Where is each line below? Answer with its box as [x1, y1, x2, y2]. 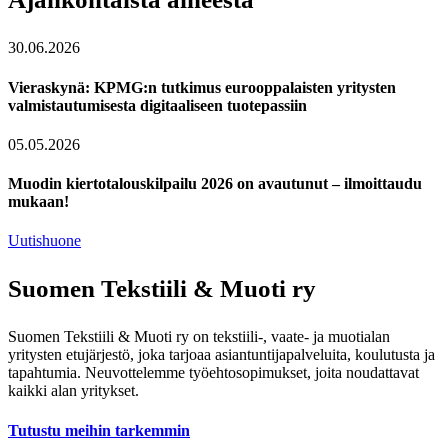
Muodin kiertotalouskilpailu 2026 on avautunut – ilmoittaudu [8, 175, 422, 193]
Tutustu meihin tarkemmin [8, 421, 190, 439]
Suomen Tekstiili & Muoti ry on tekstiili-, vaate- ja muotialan [8, 328, 390, 346]
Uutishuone [8, 232, 81, 250]
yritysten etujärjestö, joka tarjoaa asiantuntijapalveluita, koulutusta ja [8, 346, 435, 364]
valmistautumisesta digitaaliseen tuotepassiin [8, 96, 307, 114]
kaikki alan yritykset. [8, 382, 139, 400]
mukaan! [8, 193, 69, 211]
